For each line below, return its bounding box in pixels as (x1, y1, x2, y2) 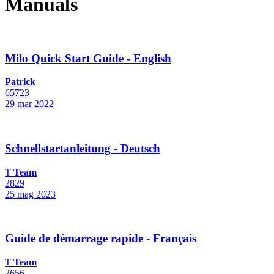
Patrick (5, 76, 35, 87)
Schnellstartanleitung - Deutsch (5, 142, 160, 155)
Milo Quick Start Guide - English (5, 51, 171, 65)
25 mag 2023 (5, 188, 56, 199)
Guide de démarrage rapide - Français (5, 232, 196, 245)
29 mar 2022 (5, 98, 54, 109)
